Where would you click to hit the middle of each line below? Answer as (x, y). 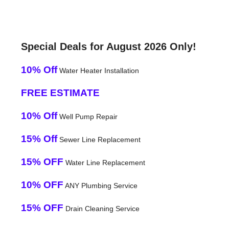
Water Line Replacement (104, 162)
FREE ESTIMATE (60, 93)
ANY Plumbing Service (100, 185)
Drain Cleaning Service (101, 208)
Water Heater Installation (98, 70)
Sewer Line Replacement (99, 139)
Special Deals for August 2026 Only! (108, 46)
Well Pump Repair (87, 116)
